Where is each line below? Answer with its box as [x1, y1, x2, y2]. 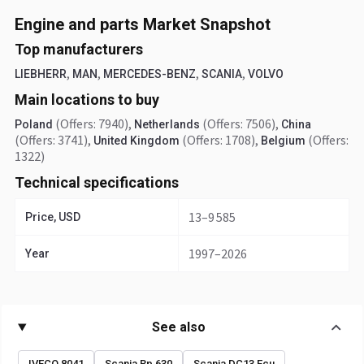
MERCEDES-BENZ [103, 67, 196, 80]
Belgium [261, 134, 305, 147]
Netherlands [134, 118, 200, 131]
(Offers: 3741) [15, 132, 88, 148]
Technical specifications [15, 174, 179, 191]
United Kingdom [93, 134, 180, 147]
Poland [15, 118, 53, 131]
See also [152, 319, 206, 335]
